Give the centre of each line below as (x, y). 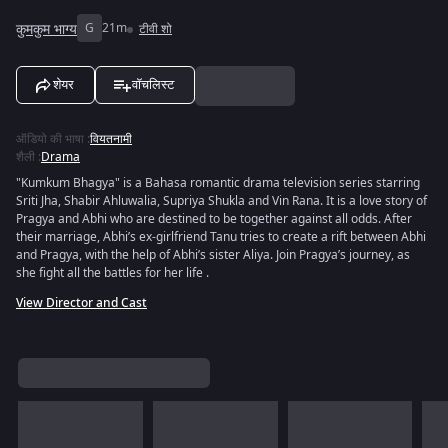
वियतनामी (111, 139)
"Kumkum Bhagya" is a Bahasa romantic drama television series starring (218, 183)
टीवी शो (155, 29)
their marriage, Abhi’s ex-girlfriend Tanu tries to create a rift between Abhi (221, 237)
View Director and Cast (81, 303)
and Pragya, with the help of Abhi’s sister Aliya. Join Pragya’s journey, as (213, 255)
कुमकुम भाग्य (46, 29)
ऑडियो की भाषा (50, 139)
